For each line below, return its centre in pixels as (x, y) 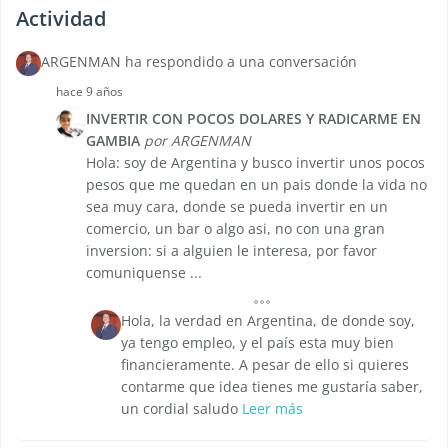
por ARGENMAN (197, 141)
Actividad (61, 19)
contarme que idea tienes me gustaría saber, (272, 387)
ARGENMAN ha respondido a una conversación (199, 62)
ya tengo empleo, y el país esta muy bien (257, 343)
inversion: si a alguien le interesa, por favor (231, 251)
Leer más (272, 409)
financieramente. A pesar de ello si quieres (265, 365)
